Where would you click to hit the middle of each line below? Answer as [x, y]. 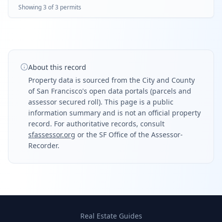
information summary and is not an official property [114, 113]
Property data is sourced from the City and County [111, 80]
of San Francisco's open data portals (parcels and [110, 91]
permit [68, 7]
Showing [31, 7]
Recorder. [44, 145]
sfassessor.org [52, 135]
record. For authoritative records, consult [96, 124]
